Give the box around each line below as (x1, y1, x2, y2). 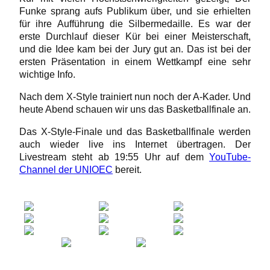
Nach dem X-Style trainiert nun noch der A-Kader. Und (19, 90, 251, 102)
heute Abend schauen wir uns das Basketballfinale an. (19, 103, 251, 115)
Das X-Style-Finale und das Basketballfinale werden (19, 126, 251, 137)
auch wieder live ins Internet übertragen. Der (19, 139, 251, 150)
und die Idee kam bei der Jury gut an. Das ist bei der (19, 43, 251, 54)
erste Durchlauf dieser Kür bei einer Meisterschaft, (19, 30, 251, 42)
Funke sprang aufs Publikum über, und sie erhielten (19, 5, 251, 16)
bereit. (113, 164, 142, 175)
